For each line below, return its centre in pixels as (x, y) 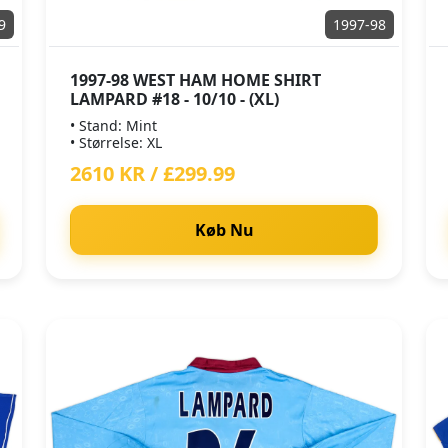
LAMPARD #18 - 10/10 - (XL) (174, 99)
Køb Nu (224, 230)
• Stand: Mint (113, 125)
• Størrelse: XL (116, 142)
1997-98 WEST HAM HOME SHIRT (195, 80)
